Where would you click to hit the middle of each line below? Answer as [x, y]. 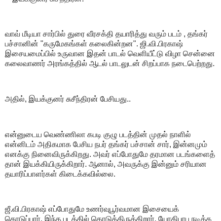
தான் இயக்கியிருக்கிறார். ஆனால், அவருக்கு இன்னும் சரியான [106, 164]
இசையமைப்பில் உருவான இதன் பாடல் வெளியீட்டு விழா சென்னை [110, 54]
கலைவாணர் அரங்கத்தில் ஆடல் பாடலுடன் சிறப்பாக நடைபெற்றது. [110, 64]
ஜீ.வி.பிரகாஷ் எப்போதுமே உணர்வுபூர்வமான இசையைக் [92, 209]
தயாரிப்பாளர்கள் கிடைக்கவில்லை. [60, 174]
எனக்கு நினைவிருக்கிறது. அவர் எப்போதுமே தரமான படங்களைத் [110, 154]
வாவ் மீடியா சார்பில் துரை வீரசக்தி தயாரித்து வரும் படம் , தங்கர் [106, 34]
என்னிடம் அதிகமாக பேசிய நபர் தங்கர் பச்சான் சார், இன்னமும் [106, 144]
